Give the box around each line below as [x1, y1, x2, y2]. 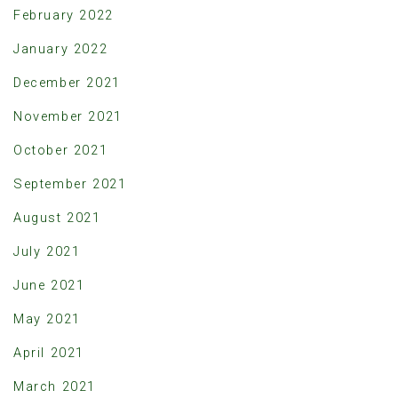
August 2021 [13, 210, 101, 226]
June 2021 [13, 277, 85, 293]
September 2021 [13, 176, 127, 192]
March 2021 [13, 378, 96, 394]
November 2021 [13, 108, 123, 124]
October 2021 [13, 142, 108, 158]
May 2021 [13, 311, 81, 327]
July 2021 [13, 243, 81, 259]
